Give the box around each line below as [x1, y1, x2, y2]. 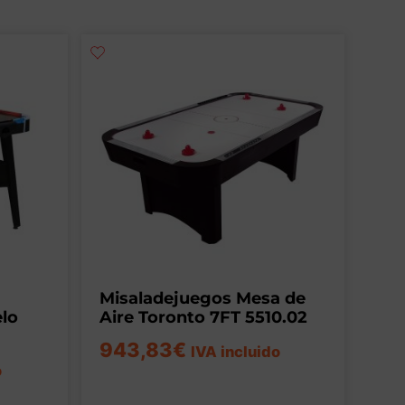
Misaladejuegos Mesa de [99, 287, 306, 308]
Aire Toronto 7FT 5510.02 [99, 306, 307, 327]
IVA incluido [190, 342, 280, 361]
